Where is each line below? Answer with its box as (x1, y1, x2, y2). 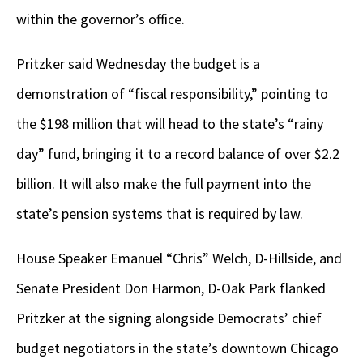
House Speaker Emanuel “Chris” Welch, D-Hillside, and (16, 249, 342, 268)
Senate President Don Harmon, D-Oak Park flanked (16, 279, 326, 298)
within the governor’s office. (16, 10, 188, 29)
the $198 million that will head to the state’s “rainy (16, 114, 323, 134)
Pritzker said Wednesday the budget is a (16, 54, 260, 74)
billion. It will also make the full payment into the (16, 174, 311, 194)
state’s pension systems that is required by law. (16, 204, 303, 224)
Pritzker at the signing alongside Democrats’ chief (16, 309, 322, 328)
